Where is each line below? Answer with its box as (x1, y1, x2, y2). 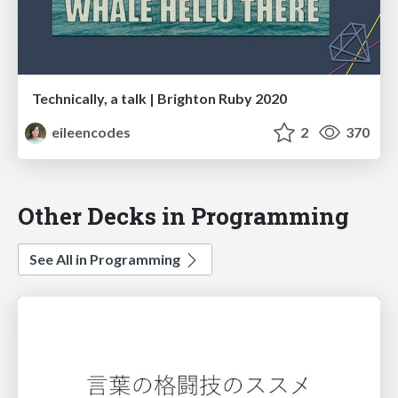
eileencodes (49, 123, 131, 141)
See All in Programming (29, 251, 183, 268)
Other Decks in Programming (18, 200, 349, 232)
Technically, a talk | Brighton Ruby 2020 (32, 90, 287, 107)
